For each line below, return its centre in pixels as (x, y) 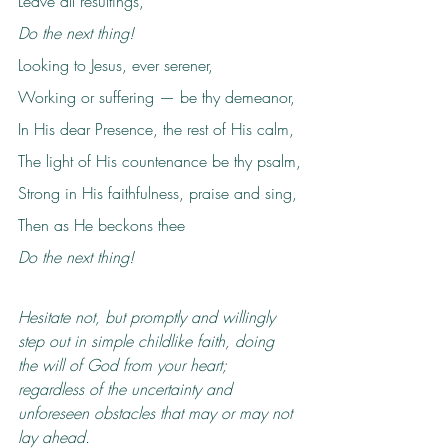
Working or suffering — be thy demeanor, (156, 96)
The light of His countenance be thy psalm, (159, 160)
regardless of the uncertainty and (127, 388)
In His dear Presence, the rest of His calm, (156, 128)
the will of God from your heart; (125, 364)
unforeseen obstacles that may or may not (157, 412)
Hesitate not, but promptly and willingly (149, 316)
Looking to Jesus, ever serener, (115, 64)
